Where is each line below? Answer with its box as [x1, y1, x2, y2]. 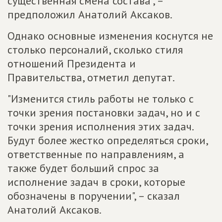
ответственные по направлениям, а [7, 147, 184, 161]
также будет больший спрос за [7, 161, 159, 175]
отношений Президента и [7, 56, 136, 70]
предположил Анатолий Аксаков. [7, 7, 172, 21]
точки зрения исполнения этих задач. [7, 119, 193, 133]
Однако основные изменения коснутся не [7, 29, 213, 43]
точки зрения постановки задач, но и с [7, 106, 200, 119]
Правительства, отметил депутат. [7, 70, 175, 84]
